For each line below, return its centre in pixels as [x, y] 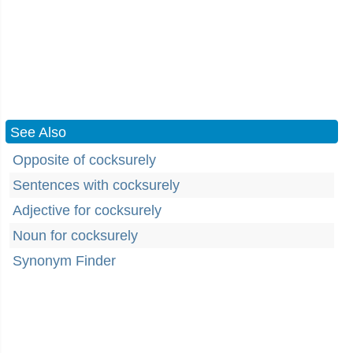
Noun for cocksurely [75, 236]
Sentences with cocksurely [96, 185]
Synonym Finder [64, 261]
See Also [38, 132]
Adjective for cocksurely [87, 210]
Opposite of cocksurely [84, 160]
